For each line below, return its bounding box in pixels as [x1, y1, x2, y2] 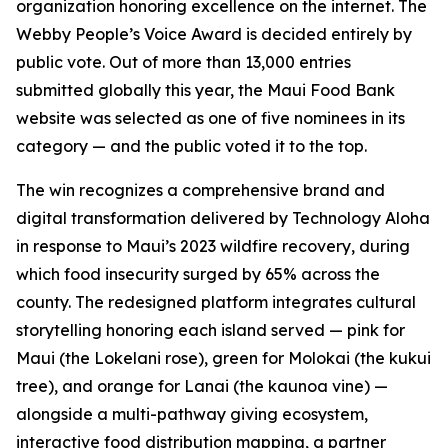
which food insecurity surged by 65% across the [16, 264, 380, 285]
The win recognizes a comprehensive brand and [16, 180, 385, 201]
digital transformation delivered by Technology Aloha [16, 208, 430, 229]
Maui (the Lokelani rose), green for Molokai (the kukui [16, 348, 431, 369]
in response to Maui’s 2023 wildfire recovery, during [16, 236, 410, 257]
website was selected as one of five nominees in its [16, 108, 405, 129]
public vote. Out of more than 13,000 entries [16, 52, 351, 73]
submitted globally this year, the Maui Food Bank [16, 80, 395, 101]
